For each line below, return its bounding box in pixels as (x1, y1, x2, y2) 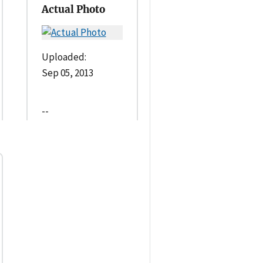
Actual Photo (41, 2, 105, 16)
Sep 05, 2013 (41, 66, 93, 79)
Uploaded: (41, 50, 86, 63)
